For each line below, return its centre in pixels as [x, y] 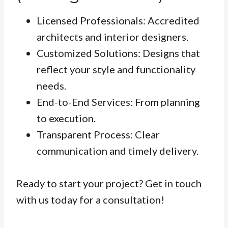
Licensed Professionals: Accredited [118, 20]
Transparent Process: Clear [98, 134]
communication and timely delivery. [118, 150]
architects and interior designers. [112, 36]
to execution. [66, 118]
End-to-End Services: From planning [118, 102]
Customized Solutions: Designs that [118, 53]
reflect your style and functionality [116, 69]
